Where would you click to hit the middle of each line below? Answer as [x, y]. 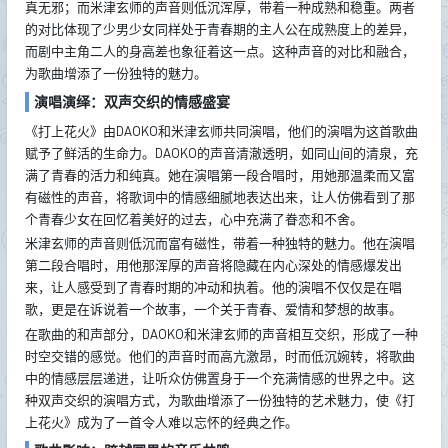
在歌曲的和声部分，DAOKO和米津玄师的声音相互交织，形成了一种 [221, 334]
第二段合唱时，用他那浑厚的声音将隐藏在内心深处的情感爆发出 [213, 265]
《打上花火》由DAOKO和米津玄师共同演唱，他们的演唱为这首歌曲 [221, 130]
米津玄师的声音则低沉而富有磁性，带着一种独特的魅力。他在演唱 [219, 243]
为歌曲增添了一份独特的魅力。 [115, 72]
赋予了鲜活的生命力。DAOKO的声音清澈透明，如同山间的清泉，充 [221, 152]
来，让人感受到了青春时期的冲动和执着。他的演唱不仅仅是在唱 [213, 287]
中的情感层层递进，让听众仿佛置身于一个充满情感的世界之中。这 [219, 378]
